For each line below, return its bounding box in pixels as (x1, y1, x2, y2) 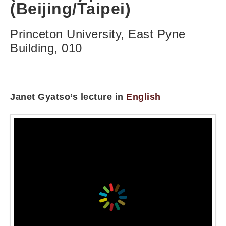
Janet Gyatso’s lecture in (10, 91, 126, 102)
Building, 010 (10, 41, 82, 55)
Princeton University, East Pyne (10, 27, 186, 41)
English (126, 91, 161, 102)
